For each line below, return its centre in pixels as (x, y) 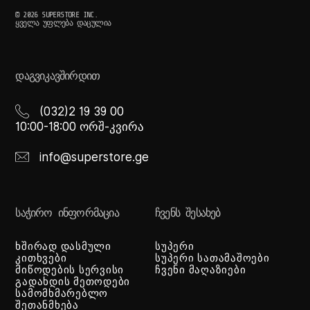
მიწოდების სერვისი (70, 270)
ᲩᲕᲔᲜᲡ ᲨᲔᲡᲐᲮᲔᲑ (188, 213)
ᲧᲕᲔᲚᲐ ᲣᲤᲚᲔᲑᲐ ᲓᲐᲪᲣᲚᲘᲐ (63, 23)
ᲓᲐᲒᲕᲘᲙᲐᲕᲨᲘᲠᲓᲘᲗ (58, 76)
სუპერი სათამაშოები (212, 258)
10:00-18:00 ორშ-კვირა (80, 127)
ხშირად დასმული (63, 246)
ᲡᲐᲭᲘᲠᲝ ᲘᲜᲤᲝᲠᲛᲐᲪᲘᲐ (67, 213)
